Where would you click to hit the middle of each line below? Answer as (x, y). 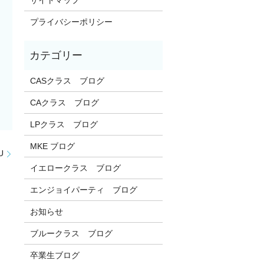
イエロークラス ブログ (75, 168)
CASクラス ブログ (67, 80)
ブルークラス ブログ (71, 233)
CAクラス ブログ (64, 102)
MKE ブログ (52, 146)
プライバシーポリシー (71, 22)
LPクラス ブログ (64, 124)
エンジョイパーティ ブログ (83, 189)
